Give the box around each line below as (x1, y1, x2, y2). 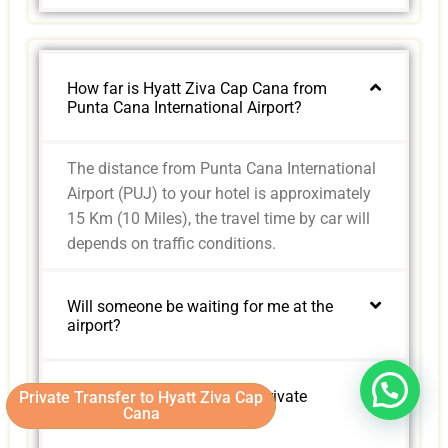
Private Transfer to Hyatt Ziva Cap (19, 388, 263, 407)
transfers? (67, 406, 139, 426)
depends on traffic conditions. (67, 234, 277, 254)
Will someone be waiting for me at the (67, 297, 334, 317)
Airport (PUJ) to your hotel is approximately (67, 184, 372, 204)
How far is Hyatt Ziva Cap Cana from (67, 79, 328, 99)
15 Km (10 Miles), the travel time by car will (67, 209, 371, 229)
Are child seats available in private (67, 387, 308, 407)
